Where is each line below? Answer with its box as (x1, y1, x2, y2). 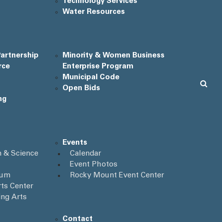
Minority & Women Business (62, 52, 165, 59)
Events (62, 139, 87, 147)
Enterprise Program (62, 63, 133, 70)
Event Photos (69, 161, 117, 168)
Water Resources (62, 8, 125, 16)
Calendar (69, 150, 101, 158)
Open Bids (62, 85, 100, 92)
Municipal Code (62, 74, 119, 81)
